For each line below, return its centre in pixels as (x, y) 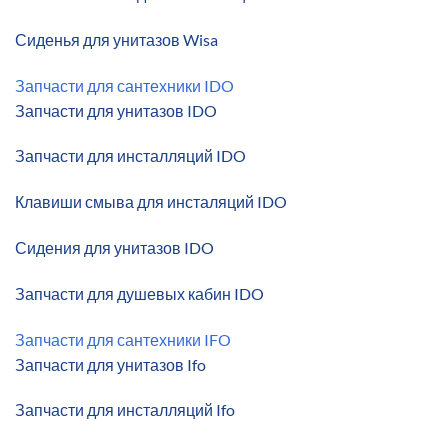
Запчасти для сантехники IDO (124, 85)
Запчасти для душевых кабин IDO (139, 293)
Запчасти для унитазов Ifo (110, 364)
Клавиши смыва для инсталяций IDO (151, 202)
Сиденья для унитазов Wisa (116, 39)
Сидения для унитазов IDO (114, 248)
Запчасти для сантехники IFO (123, 339)
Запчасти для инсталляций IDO (130, 156)
